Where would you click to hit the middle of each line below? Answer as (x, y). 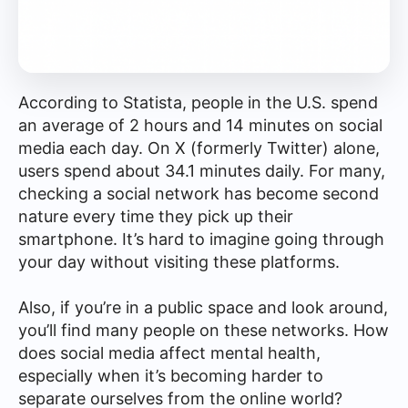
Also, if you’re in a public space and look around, (203, 307)
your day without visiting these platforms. (179, 262)
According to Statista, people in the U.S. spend (198, 102)
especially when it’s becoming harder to (171, 376)
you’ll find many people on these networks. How (204, 330)
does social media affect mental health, (169, 353)
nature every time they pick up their (156, 216)
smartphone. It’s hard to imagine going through (201, 239)
